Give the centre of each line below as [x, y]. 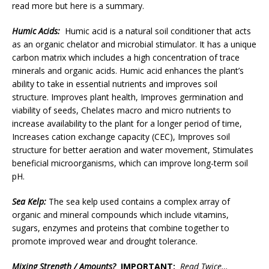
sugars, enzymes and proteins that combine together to [121, 228]
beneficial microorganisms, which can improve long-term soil [130, 163]
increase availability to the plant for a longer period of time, [128, 123]
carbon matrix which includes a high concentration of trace [126, 57]
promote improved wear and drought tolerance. [105, 241]
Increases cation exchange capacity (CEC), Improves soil [121, 136]
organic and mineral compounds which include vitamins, [120, 214]
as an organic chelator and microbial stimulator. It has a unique [134, 44]
